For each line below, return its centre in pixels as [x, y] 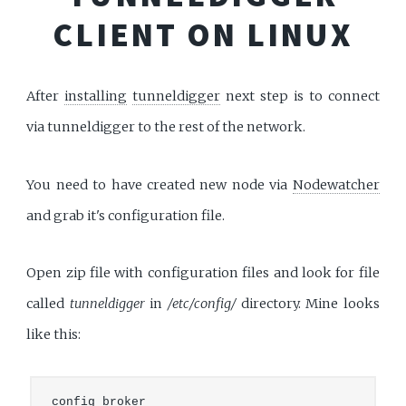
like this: [54, 334]
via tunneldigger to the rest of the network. [166, 127]
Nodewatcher [336, 184]
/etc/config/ [202, 303]
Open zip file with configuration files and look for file [203, 272]
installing [96, 97]
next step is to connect [300, 97]
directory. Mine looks [308, 303]
